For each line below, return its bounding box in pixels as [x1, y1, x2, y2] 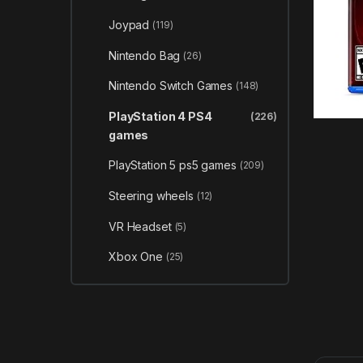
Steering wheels [108, 189, 194, 203]
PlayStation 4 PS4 [108, 109, 212, 123]
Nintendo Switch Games [108, 79, 233, 93]
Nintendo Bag [108, 48, 181, 62]
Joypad [108, 18, 150, 32]
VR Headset [108, 219, 172, 233]
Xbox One [108, 250, 163, 264]
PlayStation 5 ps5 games [108, 158, 237, 173]
